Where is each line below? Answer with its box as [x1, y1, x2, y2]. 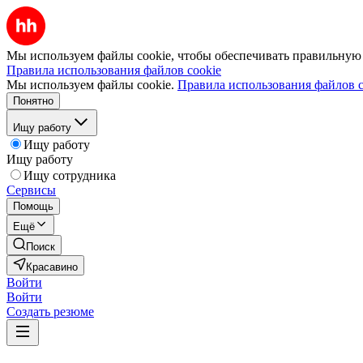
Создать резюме [6, 305, 94, 318]
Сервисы [6, 183, 56, 197]
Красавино [26, 261, 78, 273]
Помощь [13, 200, 53, 212]
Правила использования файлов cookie [6, 63, 221, 77]
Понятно [13, 95, 53, 107]
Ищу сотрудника [23, 169, 116, 182]
